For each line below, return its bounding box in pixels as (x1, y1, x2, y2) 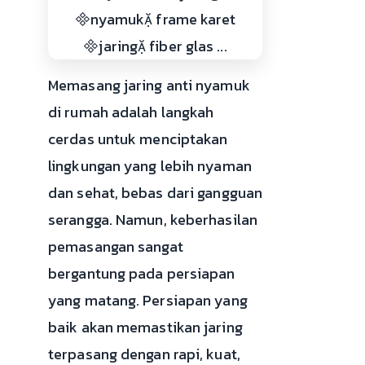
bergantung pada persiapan (48, 262, 235, 284)
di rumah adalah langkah (48, 100, 214, 123)
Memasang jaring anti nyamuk (48, 73, 250, 96)
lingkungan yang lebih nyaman (48, 154, 252, 177)
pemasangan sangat (48, 235, 183, 257)
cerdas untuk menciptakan (48, 127, 228, 150)
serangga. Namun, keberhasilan (48, 208, 257, 231)
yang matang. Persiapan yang (48, 288, 248, 311)
